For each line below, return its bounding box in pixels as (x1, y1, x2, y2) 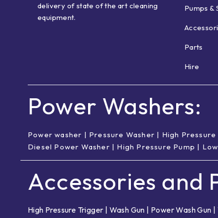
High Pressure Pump (117, 142, 196, 152)
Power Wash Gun (151, 205, 212, 215)
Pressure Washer (89, 130, 155, 140)
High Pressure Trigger (28, 205, 104, 215)
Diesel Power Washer (28, 142, 110, 152)
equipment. (37, 12, 77, 22)
